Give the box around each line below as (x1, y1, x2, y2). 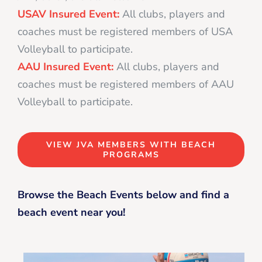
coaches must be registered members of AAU (18, 77, 234, 91)
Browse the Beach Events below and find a (18, 187, 229, 202)
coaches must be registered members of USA (18, 24, 233, 39)
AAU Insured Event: (18, 59, 113, 74)
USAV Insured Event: (18, 6, 119, 21)
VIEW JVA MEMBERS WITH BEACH (46, 139, 216, 150)
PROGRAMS (102, 149, 160, 160)
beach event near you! (18, 205, 125, 219)
